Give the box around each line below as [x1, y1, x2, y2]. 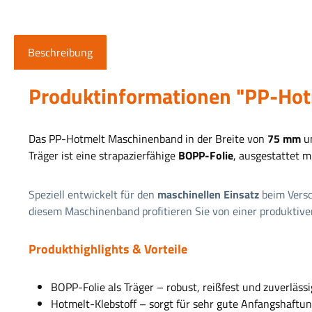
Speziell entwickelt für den [29, 186, 157, 203]
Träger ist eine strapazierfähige [29, 147, 178, 164]
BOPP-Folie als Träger [51, 279, 154, 296]
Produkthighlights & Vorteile [29, 240, 187, 259]
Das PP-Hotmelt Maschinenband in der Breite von [29, 130, 267, 148]
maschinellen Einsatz [157, 186, 259, 203]
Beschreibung [28, 44, 93, 61]
